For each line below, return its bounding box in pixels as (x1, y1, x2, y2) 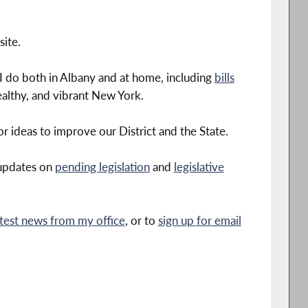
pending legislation (54, 159, 150, 174)
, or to (124, 212, 158, 228)
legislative (173, 159, 224, 174)
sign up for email (157, 212, 241, 228)
